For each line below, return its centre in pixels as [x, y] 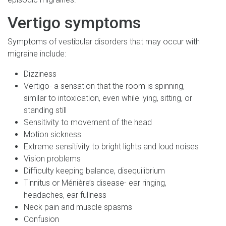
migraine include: [37, 53]
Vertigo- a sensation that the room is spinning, [104, 86]
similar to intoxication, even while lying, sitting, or [108, 98]
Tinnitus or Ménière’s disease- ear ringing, [95, 183]
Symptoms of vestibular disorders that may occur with [104, 41]
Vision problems [52, 158]
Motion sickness [52, 134]
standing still [45, 110]
